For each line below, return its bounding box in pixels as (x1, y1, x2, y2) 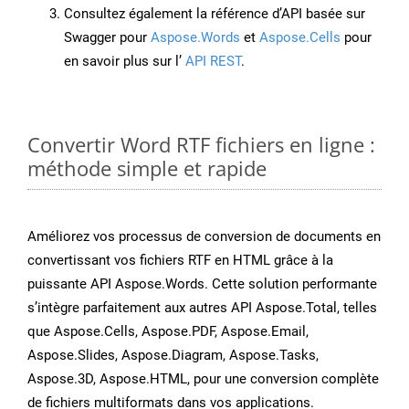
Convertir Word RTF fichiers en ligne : (27, 131, 375, 159)
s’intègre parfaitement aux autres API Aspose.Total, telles (27, 299, 377, 317)
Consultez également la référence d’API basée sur (64, 5, 365, 23)
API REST (182, 53, 241, 70)
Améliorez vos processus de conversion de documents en (27, 228, 381, 246)
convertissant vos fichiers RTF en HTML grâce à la (27, 252, 333, 269)
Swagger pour (64, 29, 151, 47)
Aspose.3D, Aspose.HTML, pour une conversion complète (27, 371, 379, 388)
